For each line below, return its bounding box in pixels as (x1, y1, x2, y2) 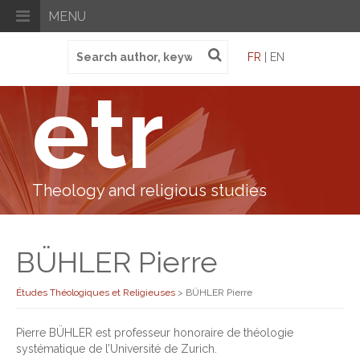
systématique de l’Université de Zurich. (16, 342, 217, 355)
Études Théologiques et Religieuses (16, 287, 175, 298)
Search (67, 41, 108, 54)
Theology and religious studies (32, 181, 267, 200)
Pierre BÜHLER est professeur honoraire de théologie (16, 326, 293, 339)
